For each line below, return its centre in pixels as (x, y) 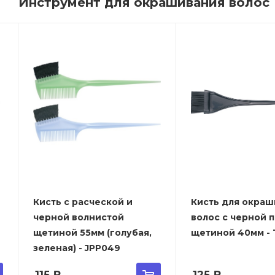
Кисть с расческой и (83, 202)
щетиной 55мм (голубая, (92, 232)
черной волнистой (78, 217)
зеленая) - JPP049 (76, 248)
